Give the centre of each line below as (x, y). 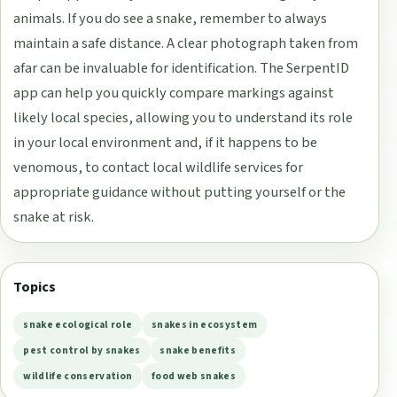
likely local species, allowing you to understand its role (183, 117)
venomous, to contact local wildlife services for (159, 167)
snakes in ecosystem (205, 324)
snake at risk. (54, 217)
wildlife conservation (78, 377)
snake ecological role (78, 324)
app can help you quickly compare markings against (174, 93)
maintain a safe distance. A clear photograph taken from (186, 43)
